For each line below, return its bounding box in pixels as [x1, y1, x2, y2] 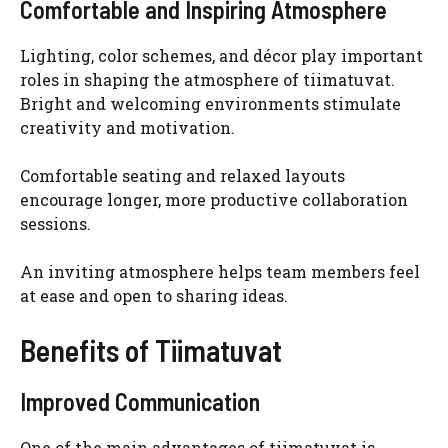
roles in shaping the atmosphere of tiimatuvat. [20, 68, 395, 90]
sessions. [20, 212, 91, 234]
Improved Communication [20, 386, 260, 416]
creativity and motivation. [20, 116, 235, 138]
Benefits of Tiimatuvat [20, 331, 282, 368]
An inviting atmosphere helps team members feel [20, 260, 420, 282]
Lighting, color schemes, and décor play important [20, 44, 423, 66]
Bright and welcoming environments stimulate [20, 92, 401, 114]
